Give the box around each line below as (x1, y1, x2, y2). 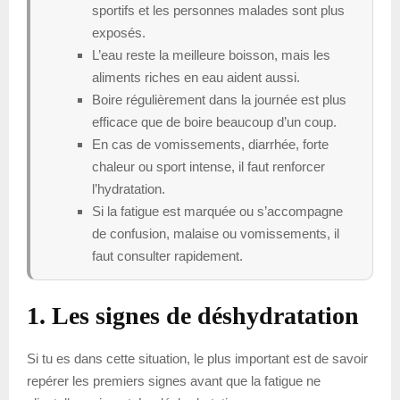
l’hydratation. (92, 180, 165, 196)
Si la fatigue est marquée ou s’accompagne (92, 203, 343, 219)
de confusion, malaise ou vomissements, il (92, 225, 339, 241)
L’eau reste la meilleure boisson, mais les (92, 46, 330, 62)
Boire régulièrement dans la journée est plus (92, 91, 346, 107)
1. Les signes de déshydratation (27, 301, 359, 329)
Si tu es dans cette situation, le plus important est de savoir (27, 350, 368, 366)
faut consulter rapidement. (92, 247, 243, 263)
